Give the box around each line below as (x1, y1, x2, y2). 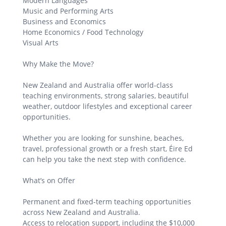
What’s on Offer (23, 176, 75, 186)
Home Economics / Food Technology (23, 27, 143, 37)
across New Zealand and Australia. (23, 207, 140, 217)
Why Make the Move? (23, 59, 94, 69)
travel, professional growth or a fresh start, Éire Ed (23, 144, 193, 154)
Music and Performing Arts (23, 6, 114, 16)
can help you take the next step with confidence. (23, 154, 186, 164)
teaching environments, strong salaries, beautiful (23, 91, 189, 101)
